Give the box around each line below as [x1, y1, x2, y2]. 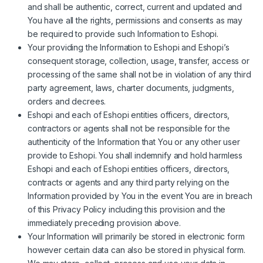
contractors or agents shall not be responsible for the [28, 123, 230, 134]
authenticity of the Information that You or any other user [28, 137, 240, 147]
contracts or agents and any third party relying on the [28, 177, 230, 188]
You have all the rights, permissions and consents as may [28, 15, 243, 26]
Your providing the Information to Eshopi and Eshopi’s [28, 42, 230, 53]
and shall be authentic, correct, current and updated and [28, 2, 242, 12]
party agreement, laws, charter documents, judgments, [28, 83, 234, 93]
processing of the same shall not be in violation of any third [28, 69, 251, 80]
